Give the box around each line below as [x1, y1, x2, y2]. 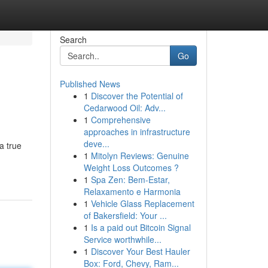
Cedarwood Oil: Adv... [83, 102, 166, 114]
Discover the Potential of [90, 90, 183, 102]
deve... [83, 138, 109, 150]
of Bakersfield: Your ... [83, 209, 167, 221]
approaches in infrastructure [83, 126, 190, 138]
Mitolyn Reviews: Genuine [90, 150, 189, 162]
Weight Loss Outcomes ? [83, 162, 179, 173]
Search [59, 33, 87, 45]
